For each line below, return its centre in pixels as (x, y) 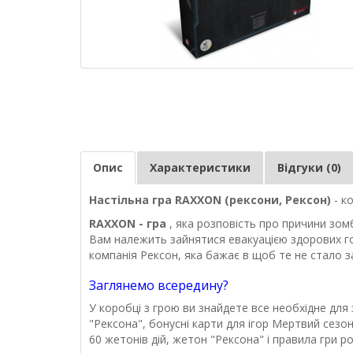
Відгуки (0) (309, 168)
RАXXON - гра (129, 224)
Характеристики (200, 168)
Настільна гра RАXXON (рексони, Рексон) (212, 200)
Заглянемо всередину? (159, 286)
